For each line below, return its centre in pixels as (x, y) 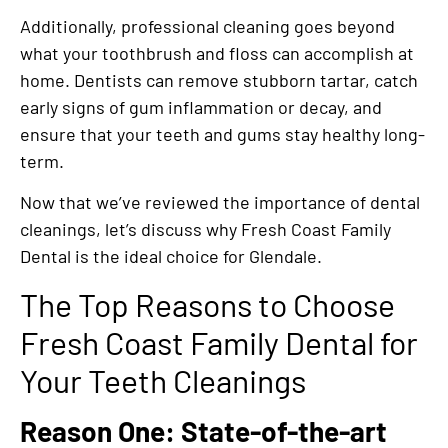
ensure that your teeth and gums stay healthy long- (222, 133)
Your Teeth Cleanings (169, 379)
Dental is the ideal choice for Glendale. (175, 256)
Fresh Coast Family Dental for (219, 341)
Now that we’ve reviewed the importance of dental (220, 202)
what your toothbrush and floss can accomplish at (217, 52)
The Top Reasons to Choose (207, 303)
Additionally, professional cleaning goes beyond (207, 25)
